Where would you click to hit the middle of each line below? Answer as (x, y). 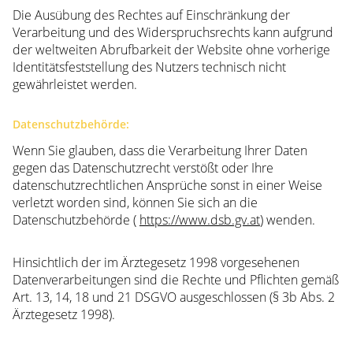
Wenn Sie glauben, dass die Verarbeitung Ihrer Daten (160, 151)
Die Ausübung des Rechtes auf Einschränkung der (151, 15)
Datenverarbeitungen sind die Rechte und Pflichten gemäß (176, 280)
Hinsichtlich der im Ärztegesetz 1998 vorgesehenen (156, 263)
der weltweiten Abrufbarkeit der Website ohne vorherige (171, 50)
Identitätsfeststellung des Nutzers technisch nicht (149, 67)
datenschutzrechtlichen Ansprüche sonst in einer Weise (167, 186)
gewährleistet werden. (75, 85)
